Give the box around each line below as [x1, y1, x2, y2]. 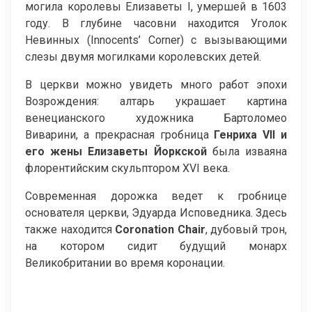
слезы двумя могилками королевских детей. [25, 49, 261, 63]
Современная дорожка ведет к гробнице [25, 189, 287, 203]
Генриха [214, 127, 263, 141]
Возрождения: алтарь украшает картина [25, 94, 287, 108]
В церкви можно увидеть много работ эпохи [25, 77, 287, 91]
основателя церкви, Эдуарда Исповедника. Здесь [25, 205, 287, 219]
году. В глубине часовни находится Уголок [25, 16, 287, 30]
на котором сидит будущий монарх [25, 239, 287, 253]
